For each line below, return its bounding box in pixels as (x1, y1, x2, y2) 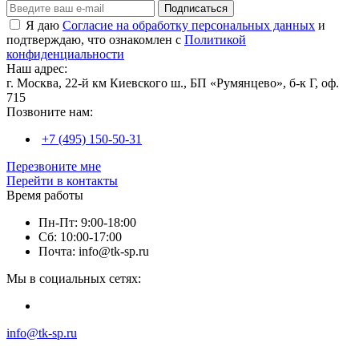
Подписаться (164, 2, 228, 14)
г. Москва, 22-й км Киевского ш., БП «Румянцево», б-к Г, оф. (6, 75, 339, 90)
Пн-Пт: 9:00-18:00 (38, 215, 136, 229)
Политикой (184, 32, 246, 46)
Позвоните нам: (6, 104, 93, 119)
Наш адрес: (6, 61, 67, 75)
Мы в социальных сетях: (6, 271, 141, 285)
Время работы (6, 188, 83, 202)
